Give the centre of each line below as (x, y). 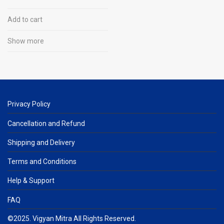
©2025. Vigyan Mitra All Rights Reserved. (72, 218)
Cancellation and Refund (46, 123)
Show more (26, 41)
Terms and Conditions (42, 162)
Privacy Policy (29, 104)
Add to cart (25, 19)
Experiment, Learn (43, 6)
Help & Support (31, 181)
